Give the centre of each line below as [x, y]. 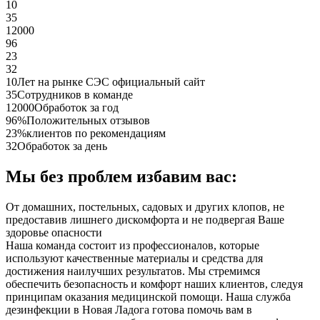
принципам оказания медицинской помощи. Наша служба [148, 297]
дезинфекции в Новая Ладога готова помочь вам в [129, 310]
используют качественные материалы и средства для [134, 259]
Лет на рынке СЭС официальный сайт [111, 82]
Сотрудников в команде [75, 95]
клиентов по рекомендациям [96, 134]
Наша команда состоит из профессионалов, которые [132, 246]
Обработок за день [62, 146]
